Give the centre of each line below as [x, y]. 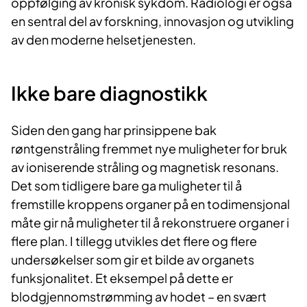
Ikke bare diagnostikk [109, 93]
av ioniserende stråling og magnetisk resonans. [145, 167]
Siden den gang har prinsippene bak [114, 130]
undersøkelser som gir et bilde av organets [133, 260]
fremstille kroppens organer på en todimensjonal [150, 204]
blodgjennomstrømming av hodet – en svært [139, 297]
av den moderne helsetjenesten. [103, 40]
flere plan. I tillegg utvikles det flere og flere [134, 241]
